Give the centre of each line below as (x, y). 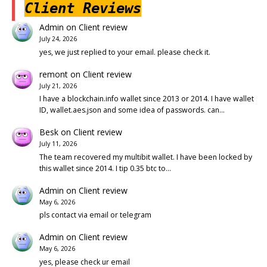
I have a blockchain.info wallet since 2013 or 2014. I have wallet (146, 99)
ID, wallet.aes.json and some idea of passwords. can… (132, 110)
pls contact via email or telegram (95, 215)
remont (53, 74)
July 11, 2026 (58, 144)
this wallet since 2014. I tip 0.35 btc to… (105, 168)
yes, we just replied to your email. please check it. (125, 52)
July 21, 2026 (58, 86)
